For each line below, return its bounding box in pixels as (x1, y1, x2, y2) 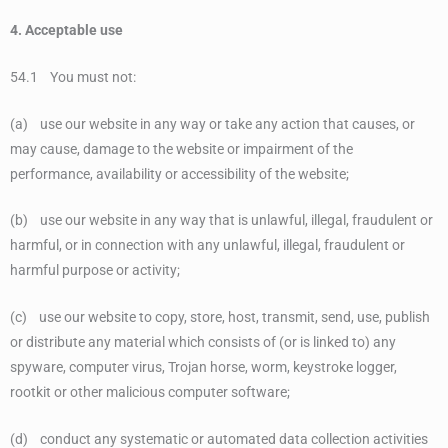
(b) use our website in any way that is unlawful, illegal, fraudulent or (10, 212, 433, 229)
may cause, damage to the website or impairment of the (10, 140, 353, 157)
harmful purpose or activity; (10, 262, 180, 279)
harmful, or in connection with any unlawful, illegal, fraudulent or (10, 237, 405, 254)
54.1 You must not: (10, 68, 136, 85)
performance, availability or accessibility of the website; (10, 165, 349, 182)
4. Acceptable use (10, 21, 123, 38)
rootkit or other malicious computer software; (10, 384, 290, 401)
